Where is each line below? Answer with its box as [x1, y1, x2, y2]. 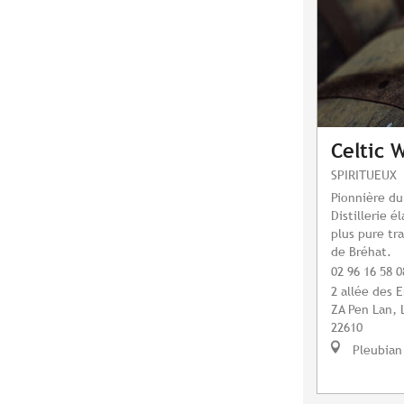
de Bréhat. [331, 243, 391, 260]
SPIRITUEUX [331, 167, 397, 183]
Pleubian [349, 342, 402, 358]
